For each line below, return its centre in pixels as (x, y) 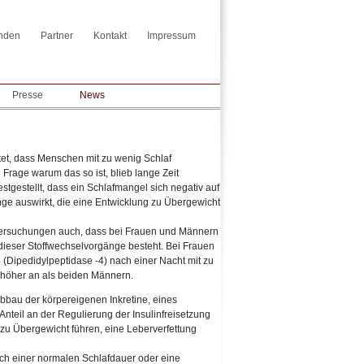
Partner (57, 36)
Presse (28, 95)
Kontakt (110, 36)
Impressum (171, 36)
